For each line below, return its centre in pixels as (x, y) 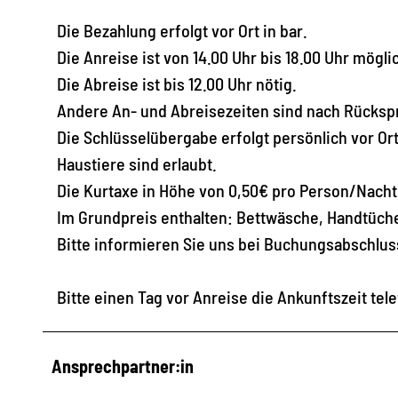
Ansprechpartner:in (123, 366)
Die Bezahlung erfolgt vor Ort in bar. (182, 30)
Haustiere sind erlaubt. (137, 163)
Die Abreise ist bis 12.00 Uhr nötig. (177, 83)
